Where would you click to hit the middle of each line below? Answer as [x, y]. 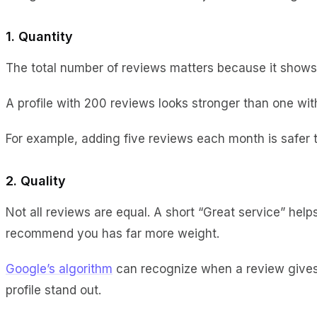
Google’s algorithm [59, 269]
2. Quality [36, 180]
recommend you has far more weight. [114, 233]
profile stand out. [53, 290]
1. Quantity [39, 36]
